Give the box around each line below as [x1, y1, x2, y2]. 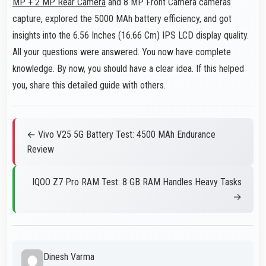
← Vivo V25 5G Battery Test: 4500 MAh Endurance [27, 129, 216, 141]
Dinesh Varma [43, 251, 95, 263]
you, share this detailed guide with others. [12, 80, 166, 91]
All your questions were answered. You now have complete [12, 46, 231, 58]
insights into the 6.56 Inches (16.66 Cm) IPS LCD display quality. [12, 30, 249, 42]
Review [27, 144, 54, 156]
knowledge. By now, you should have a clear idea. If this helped [12, 63, 244, 75]
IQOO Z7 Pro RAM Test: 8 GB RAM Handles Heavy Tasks [32, 176, 242, 188]
